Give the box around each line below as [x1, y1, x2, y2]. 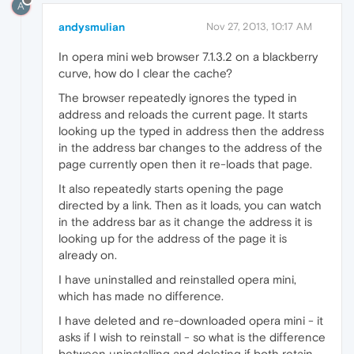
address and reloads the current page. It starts [58, 107, 307, 122]
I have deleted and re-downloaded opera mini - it [58, 314, 323, 328]
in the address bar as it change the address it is [58, 215, 312, 229]
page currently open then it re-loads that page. [58, 157, 312, 171]
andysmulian [58, 21, 125, 34]
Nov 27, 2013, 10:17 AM [206, 21, 312, 33]
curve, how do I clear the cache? [58, 66, 232, 81]
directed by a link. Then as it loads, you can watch [58, 198, 322, 213]
